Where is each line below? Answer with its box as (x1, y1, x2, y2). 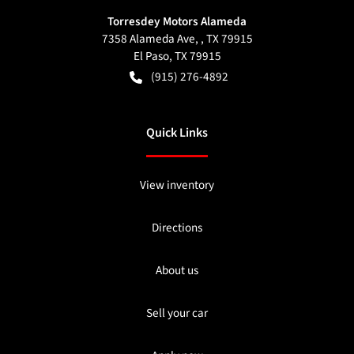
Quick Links (146, 123, 208, 141)
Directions (152, 218, 202, 236)
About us (156, 261, 198, 279)
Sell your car (146, 303, 208, 322)
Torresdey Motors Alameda (107, 12, 247, 30)
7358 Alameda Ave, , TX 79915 (101, 29, 253, 47)
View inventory (140, 175, 214, 194)
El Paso (133, 47, 169, 65)
